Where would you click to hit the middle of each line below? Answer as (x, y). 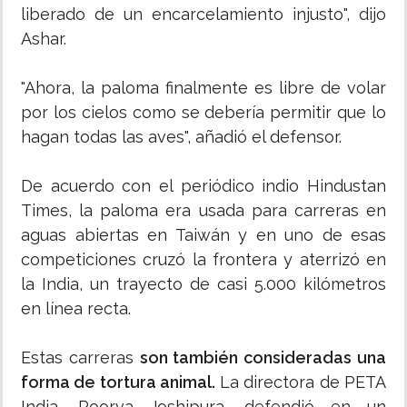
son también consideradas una (263, 358)
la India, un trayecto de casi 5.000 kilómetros (203, 284)
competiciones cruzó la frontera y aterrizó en (203, 260)
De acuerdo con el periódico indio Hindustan (203, 186)
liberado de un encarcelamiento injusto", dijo (203, 15)
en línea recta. (76, 309)
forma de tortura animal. (118, 382)
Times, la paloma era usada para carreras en (203, 211)
